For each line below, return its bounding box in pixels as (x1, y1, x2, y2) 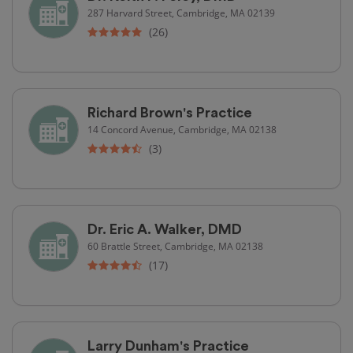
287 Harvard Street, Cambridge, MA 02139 (87, 6, 275, 19)
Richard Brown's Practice (87, 105, 252, 120)
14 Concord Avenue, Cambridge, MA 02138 (87, 122, 277, 136)
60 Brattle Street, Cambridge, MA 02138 (87, 239, 263, 252)
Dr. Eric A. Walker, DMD (87, 221, 242, 236)
